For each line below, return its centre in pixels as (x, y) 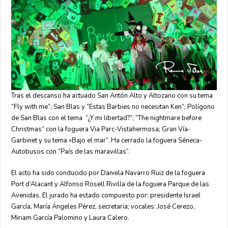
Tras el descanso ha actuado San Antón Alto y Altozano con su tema (112, 96)
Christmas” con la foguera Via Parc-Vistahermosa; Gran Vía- (101, 129)
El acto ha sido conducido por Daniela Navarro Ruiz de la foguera (108, 173)
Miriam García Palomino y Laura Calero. (70, 218)
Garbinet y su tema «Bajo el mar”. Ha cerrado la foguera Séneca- (107, 140)
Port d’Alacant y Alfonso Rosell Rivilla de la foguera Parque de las (110, 184)
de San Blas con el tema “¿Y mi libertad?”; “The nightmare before (107, 118)
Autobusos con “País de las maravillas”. (71, 152)
